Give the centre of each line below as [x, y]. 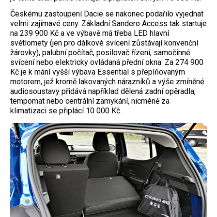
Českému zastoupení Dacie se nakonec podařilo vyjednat [107, 14]
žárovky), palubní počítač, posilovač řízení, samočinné [100, 53]
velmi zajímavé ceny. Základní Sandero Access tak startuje [108, 24]
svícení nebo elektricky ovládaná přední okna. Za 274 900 [107, 62]
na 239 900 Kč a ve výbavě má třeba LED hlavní [90, 33]
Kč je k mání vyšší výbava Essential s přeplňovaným [98, 72]
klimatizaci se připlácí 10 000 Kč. [66, 111]
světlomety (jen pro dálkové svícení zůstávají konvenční [104, 43]
